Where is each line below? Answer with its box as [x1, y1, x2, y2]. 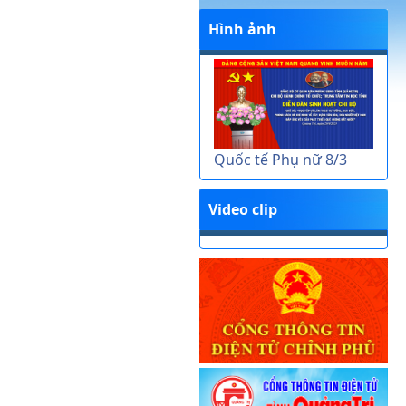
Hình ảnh [208, 18, 276, 39]
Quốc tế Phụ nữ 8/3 [214, 149, 347, 169]
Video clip [208, 198, 277, 219]
